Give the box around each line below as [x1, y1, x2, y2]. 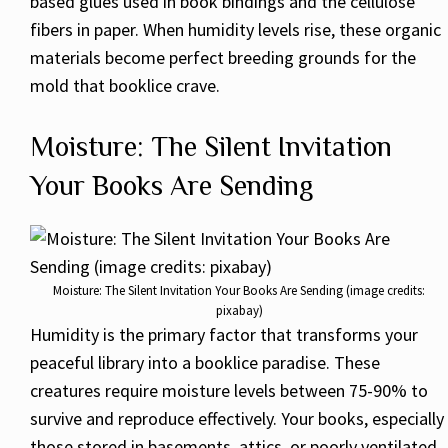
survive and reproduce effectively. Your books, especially [30, 406, 444, 430]
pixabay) [215, 301, 263, 319]
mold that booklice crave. [30, 73, 220, 97]
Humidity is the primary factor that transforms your [30, 322, 418, 346]
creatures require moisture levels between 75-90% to [30, 378, 428, 402]
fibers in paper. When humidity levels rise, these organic [30, 17, 441, 41]
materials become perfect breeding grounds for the [30, 45, 416, 69]
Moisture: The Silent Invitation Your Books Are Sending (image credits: [53, 281, 425, 299]
